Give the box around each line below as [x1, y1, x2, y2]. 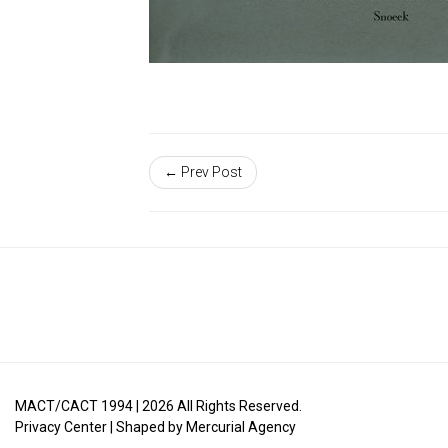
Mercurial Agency [186, 418, 296, 435]
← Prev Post [164, 164, 243, 181]
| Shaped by [107, 418, 186, 435]
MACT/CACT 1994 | [15, 397, 142, 414]
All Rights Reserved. [174, 397, 302, 414]
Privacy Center [15, 418, 107, 435]
